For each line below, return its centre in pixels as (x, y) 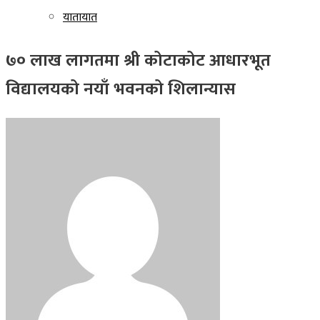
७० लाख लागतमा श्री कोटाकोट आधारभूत (138, 60)
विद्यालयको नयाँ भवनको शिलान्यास (121, 89)
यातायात (80, 17)
